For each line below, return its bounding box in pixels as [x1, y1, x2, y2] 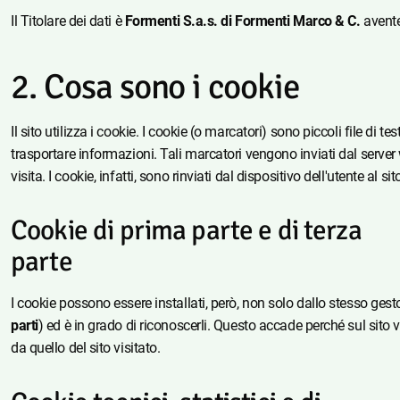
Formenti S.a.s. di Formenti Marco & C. [124, 12, 364, 30]
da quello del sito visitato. [11, 339, 161, 357]
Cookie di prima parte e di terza [11, 213, 362, 248]
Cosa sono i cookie [43, 65, 300, 109]
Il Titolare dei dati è [11, 12, 125, 30]
